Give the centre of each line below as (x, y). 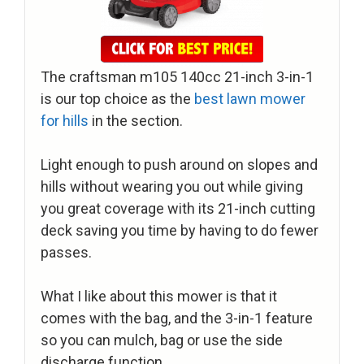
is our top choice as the (116, 99)
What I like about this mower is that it (159, 297)
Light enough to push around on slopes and (179, 165)
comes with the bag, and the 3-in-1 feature (177, 318)
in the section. (136, 121)
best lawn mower (248, 99)
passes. (66, 253)
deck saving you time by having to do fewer (180, 231)
